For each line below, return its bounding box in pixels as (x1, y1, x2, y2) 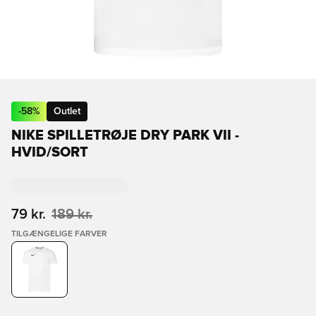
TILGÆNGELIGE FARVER (11, 230, 107, 238)
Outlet (54, 107, 80, 116)
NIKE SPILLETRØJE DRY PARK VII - (11, 128, 239, 142)
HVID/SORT (11, 145, 88, 159)
